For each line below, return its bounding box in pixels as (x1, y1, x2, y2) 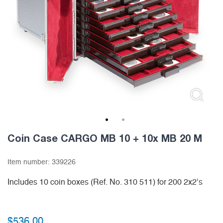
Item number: (7, 159, 52, 166)
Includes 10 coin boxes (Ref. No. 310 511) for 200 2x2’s (7, 178, 203, 187)
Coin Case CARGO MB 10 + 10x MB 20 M (7, 132, 202, 144)
